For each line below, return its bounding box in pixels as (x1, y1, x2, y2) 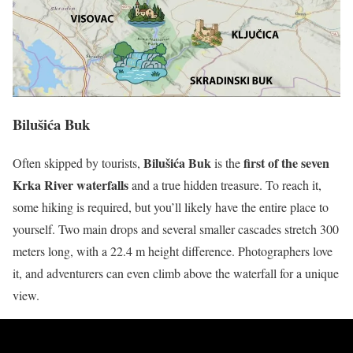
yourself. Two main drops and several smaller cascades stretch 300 (13, 220, 339, 237)
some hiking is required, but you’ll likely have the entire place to (13, 198, 329, 215)
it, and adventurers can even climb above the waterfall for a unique (13, 264, 339, 281)
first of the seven (243, 153, 329, 172)
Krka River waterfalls (13, 175, 128, 194)
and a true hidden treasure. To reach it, (128, 176, 321, 193)
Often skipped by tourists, (13, 154, 143, 171)
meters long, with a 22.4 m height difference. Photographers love (13, 242, 333, 259)
